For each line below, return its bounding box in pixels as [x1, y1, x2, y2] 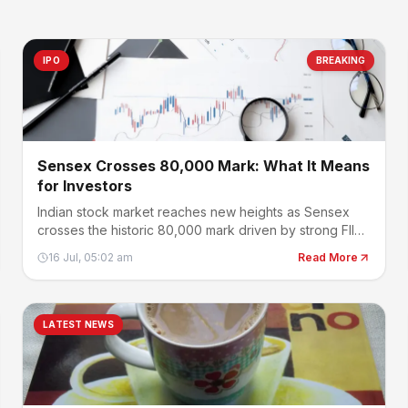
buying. [37, 240, 81, 256]
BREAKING [316, 55, 365, 66]
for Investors [37, 177, 132, 195]
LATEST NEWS [43, 319, 114, 330]
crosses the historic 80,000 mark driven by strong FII [37, 222, 354, 238]
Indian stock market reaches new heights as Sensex [37, 204, 350, 219]
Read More [298, 250, 358, 264]
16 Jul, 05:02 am [48, 250, 133, 264]
